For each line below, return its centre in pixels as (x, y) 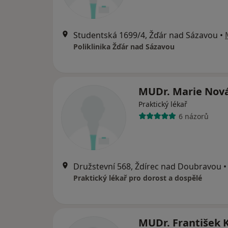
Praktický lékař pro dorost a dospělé (138, 178)
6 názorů (193, 116)
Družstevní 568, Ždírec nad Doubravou (147, 167)
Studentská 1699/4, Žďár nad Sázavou (146, 35)
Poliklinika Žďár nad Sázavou (124, 47)
